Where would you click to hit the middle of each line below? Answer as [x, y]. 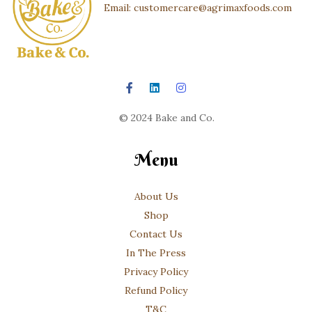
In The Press [156, 253]
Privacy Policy [156, 272]
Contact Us [156, 234]
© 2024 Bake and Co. [166, 118]
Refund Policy [156, 291]
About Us [156, 197]
